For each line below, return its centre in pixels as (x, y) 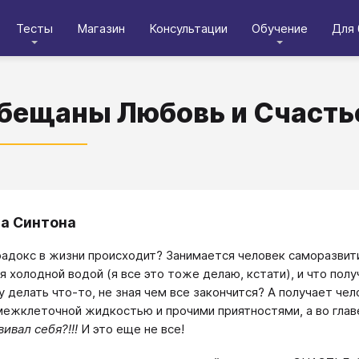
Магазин (101, 28)
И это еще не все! (131, 329)
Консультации (188, 28)
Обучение (280, 28)
